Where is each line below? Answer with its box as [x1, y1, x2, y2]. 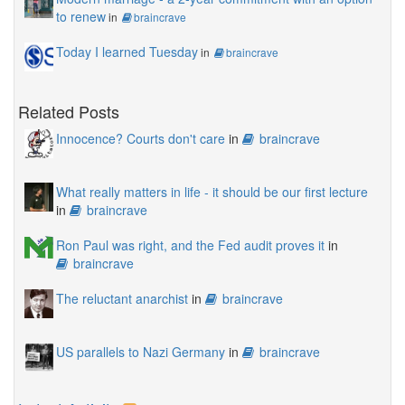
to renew [56, 6, 106, 25]
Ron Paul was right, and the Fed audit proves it [56, 235, 325, 254]
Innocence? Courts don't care [56, 128, 225, 147]
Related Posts [18, 99, 119, 123]
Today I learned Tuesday [56, 42, 198, 61]
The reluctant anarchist [56, 288, 188, 307]
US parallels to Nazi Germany [56, 342, 225, 361]
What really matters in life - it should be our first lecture [56, 182, 368, 201]
